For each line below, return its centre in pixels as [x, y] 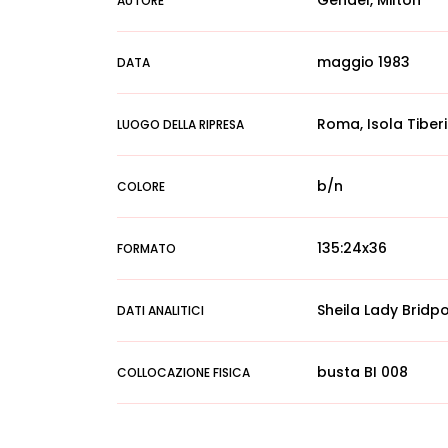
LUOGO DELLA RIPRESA [180, 124]
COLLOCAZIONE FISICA [183, 372]
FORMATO [146, 248]
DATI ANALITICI [160, 310]
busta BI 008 [362, 372]
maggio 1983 [363, 62]
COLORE [141, 186]
